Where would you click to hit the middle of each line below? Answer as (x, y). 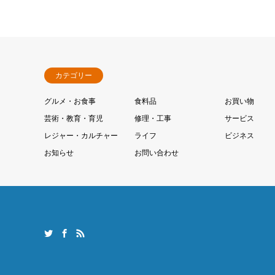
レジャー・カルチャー (81, 135)
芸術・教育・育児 (74, 118)
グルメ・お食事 (70, 101)
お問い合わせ (157, 153)
